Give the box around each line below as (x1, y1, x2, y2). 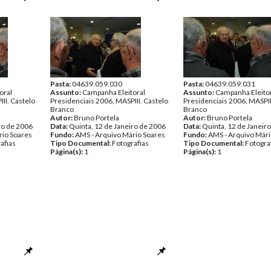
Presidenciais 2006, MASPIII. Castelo (50, 96, 168, 105)
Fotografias (112, 139, 149, 148)
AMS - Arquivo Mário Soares (75, 130, 165, 139)
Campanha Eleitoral (82, 88, 145, 97)
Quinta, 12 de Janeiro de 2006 (69, 122, 166, 131)
